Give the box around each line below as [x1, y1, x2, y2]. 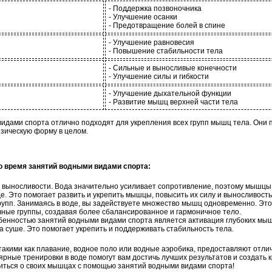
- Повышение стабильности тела [109, 46, 223, 55]
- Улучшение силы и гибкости [109, 72, 209, 81]
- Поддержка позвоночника [109, 4, 202, 13]
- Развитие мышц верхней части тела [109, 97, 238, 106]
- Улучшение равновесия [109, 38, 194, 47]
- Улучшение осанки [109, 12, 177, 21]
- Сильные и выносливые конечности [109, 63, 237, 72]
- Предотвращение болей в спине [109, 21, 225, 30]
